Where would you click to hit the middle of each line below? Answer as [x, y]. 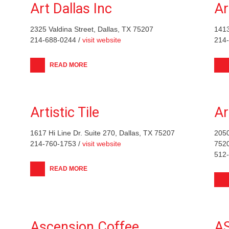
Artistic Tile [65, 112]
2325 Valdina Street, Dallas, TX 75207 [92, 29]
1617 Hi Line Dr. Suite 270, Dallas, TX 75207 [102, 133]
